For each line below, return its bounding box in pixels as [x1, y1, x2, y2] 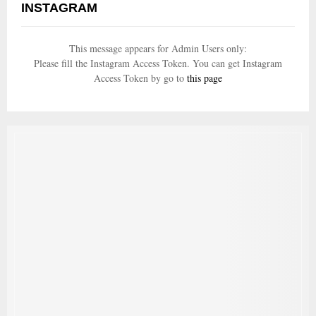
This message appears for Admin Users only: [69, 41, 247, 55]
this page [187, 71, 222, 85]
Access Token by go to [94, 71, 187, 85]
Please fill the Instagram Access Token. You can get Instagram [34, 56, 282, 70]
